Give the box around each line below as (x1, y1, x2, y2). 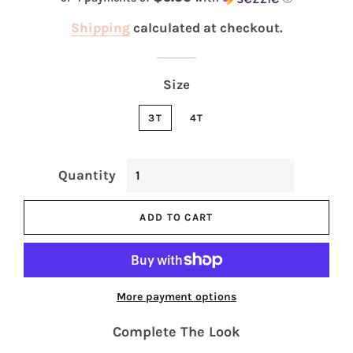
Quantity (58, 166, 116, 183)
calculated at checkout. (129, 19, 283, 35)
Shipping (70, 19, 130, 35)
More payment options (117, 289, 236, 303)
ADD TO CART (139, 210, 214, 223)
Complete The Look (113, 322, 240, 340)
